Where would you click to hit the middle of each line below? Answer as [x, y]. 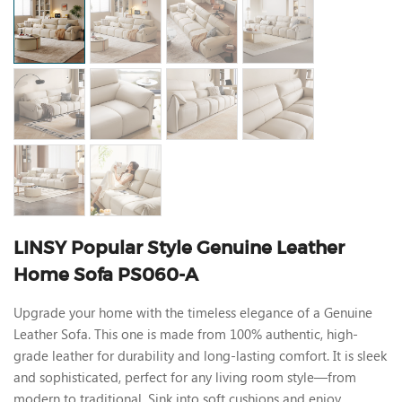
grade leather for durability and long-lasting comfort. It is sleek [200, 356]
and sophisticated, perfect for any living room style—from [185, 377]
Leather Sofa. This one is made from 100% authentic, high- [186, 334]
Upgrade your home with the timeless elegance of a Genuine [193, 313]
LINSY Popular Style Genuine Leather [179, 248]
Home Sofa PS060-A [106, 275]
